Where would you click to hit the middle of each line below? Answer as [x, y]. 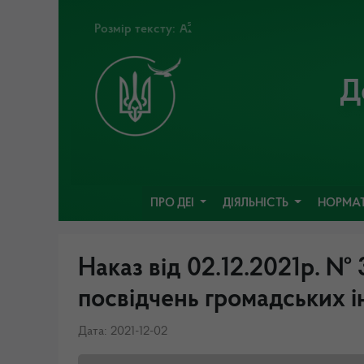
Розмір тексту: [136, 29]
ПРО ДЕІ [173, 203]
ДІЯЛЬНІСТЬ [257, 203]
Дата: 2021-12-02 [123, 332]
